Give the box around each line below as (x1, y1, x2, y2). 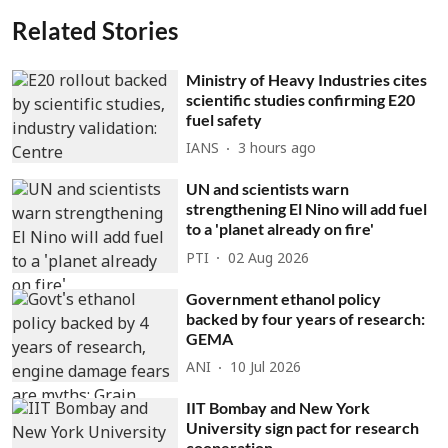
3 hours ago (238, 141, 317, 158)
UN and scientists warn (186, 179, 350, 199)
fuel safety (186, 109, 263, 129)
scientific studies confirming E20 (186, 89, 416, 109)
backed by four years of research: (186, 308, 426, 328)
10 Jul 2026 (230, 360, 302, 378)
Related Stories (12, 15, 178, 45)
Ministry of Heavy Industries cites (186, 69, 428, 89)
